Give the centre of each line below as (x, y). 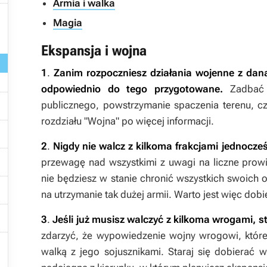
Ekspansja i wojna (94, 51)
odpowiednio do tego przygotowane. (136, 89)
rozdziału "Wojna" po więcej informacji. (128, 121)
